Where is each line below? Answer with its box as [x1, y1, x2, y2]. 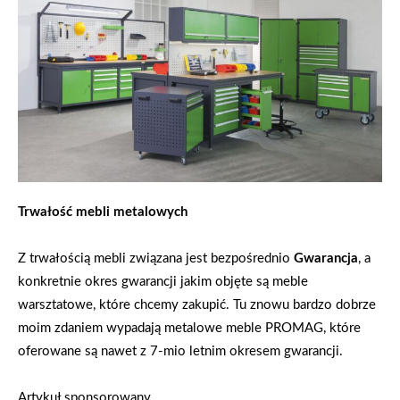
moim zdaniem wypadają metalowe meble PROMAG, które [18, 321, 361, 335]
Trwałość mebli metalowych [18, 204, 187, 219]
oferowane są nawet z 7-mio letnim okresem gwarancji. [18, 344, 343, 358]
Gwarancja [294, 251, 358, 265]
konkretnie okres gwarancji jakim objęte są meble [18, 274, 308, 288]
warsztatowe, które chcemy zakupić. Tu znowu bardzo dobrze [18, 297, 376, 312]
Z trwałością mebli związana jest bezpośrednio [18, 251, 294, 265]
